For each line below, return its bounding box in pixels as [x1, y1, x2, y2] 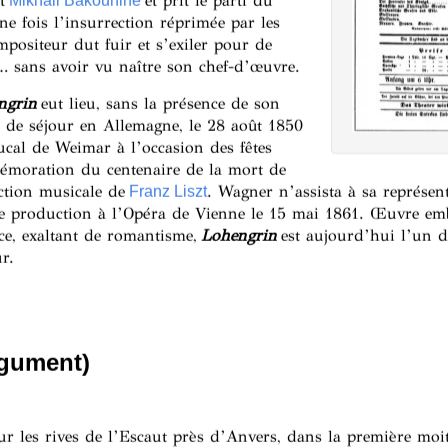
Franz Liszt [128, 182, 207, 200]
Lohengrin [200, 225, 277, 245]
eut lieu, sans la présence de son [40, 93, 280, 113]
